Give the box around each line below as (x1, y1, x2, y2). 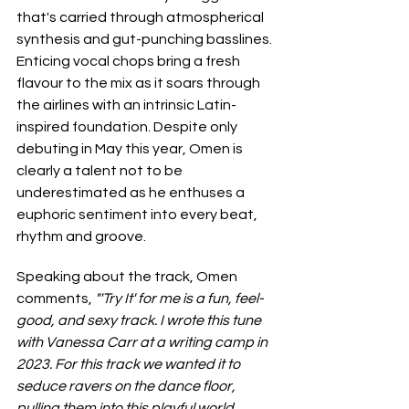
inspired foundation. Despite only (16, 119, 240, 134)
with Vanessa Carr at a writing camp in (16, 334, 270, 350)
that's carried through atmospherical (16, 9, 267, 25)
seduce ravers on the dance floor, (16, 378, 238, 393)
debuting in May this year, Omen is (16, 141, 246, 156)
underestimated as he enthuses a (16, 184, 247, 200)
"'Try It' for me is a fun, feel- (95, 290, 264, 306)
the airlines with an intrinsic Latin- (16, 97, 236, 112)
